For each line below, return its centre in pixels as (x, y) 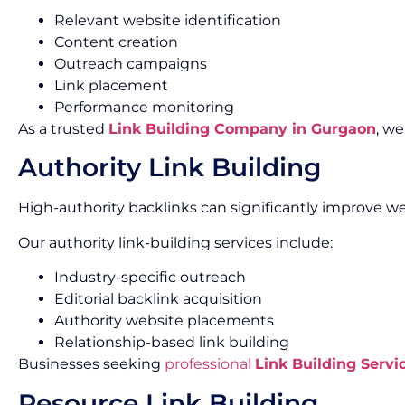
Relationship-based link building (172, 343)
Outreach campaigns (131, 63)
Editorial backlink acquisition (158, 299)
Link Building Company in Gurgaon (242, 128)
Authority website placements (164, 321)
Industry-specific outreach (150, 278)
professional (210, 364)
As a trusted (63, 128)
